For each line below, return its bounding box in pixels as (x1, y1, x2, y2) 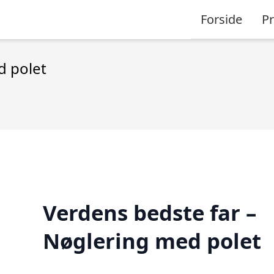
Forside (201, 10, 242, 28)
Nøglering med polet (42, 226, 261, 255)
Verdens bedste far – (42, 198, 256, 227)
